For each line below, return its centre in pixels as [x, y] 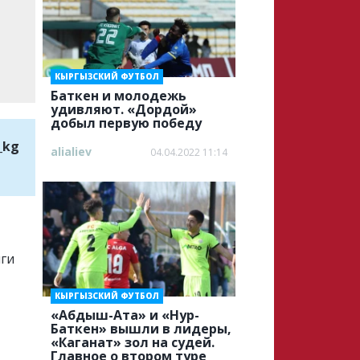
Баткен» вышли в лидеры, [141, 329]
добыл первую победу [126, 123]
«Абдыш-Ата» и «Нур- [125, 315]
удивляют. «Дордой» [123, 109]
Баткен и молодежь [118, 96]
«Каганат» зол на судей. [132, 342]
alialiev [71, 151]
